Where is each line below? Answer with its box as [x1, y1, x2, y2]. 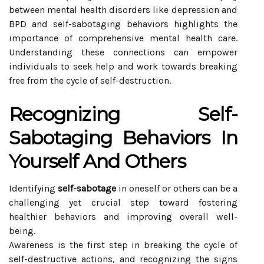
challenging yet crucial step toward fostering [9, 197, 237, 208]
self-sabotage [58, 183, 116, 194]
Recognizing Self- [9, 103, 237, 126]
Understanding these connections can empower [9, 47, 237, 58]
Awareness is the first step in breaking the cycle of [9, 239, 237, 250]
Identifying [9, 183, 58, 194]
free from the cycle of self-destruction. [9, 75, 171, 86]
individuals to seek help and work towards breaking [9, 61, 237, 72]
